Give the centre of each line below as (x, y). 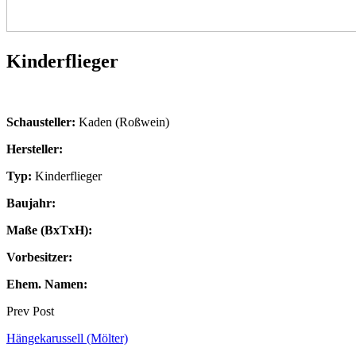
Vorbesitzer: (39, 257)
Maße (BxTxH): (49, 230)
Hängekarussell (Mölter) (67, 338)
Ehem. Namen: (47, 284)
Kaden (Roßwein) (122, 122)
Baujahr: (31, 203)
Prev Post (30, 311)
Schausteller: (41, 122)
